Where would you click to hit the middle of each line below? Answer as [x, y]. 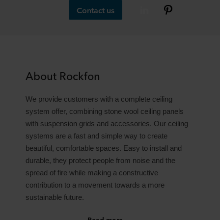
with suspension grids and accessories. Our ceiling [107, 124]
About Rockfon [63, 75]
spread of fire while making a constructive [92, 173]
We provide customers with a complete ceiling [99, 99]
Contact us [96, 10]
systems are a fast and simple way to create [96, 136]
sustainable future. [55, 197]
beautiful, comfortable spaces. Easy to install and [104, 148]
